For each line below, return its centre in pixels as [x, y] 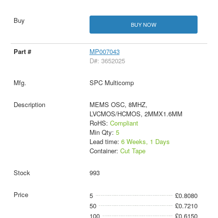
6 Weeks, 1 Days [145, 142]
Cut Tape [133, 151]
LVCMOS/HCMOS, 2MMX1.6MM [136, 114]
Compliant [124, 123]
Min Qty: [102, 132]
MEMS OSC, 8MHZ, [118, 105]
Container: [105, 151]
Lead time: [105, 142]
